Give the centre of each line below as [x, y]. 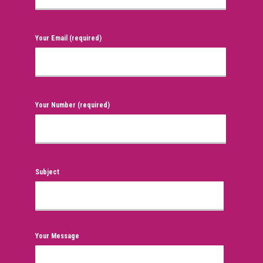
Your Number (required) [73, 105]
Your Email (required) [68, 38]
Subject [47, 172]
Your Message [57, 236]
